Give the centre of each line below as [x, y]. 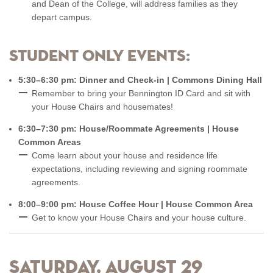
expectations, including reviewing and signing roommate [140, 169]
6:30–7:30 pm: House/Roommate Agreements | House [129, 129]
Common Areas [50, 142]
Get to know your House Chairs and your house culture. [140, 218]
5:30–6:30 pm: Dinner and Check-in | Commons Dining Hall [140, 80]
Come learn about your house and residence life [125, 155]
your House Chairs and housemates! [102, 107]
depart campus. [62, 17]
